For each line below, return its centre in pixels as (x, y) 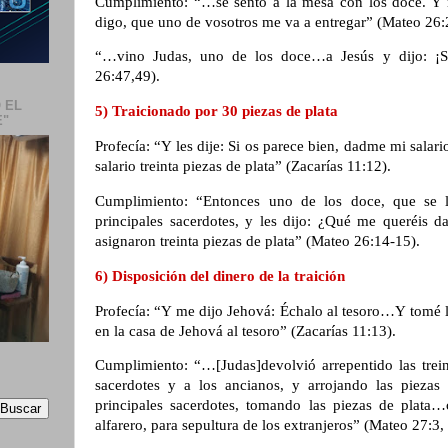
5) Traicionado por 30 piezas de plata (218, 111)
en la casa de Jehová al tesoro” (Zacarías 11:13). (247, 330)
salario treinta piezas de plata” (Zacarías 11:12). (245, 166)
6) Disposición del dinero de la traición (222, 275)
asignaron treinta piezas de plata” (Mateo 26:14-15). (259, 240)
